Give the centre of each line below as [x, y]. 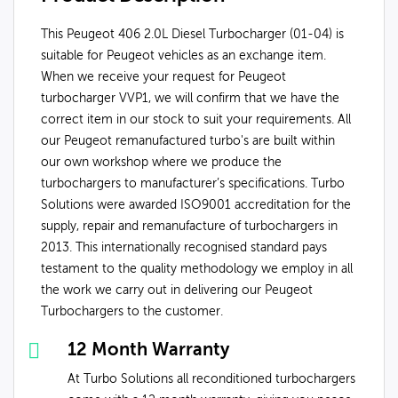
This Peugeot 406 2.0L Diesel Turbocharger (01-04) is [192, 34]
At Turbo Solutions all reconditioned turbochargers [211, 379]
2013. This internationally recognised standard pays [184, 247]
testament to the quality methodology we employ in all [197, 269]
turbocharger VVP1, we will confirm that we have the [190, 98]
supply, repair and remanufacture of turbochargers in [189, 226]
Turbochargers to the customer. [132, 311]
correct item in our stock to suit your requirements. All [196, 119]
